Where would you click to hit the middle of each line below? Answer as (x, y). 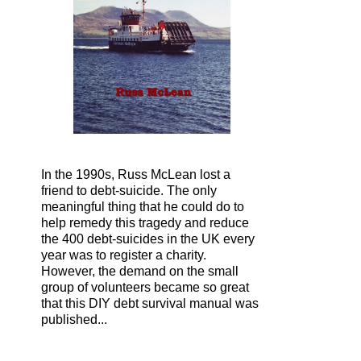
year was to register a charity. (124, 255)
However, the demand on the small (140, 272)
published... (74, 320)
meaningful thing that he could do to (143, 207)
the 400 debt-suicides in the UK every (148, 239)
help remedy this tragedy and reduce (145, 223)
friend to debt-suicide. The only (129, 191)
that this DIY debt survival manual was (150, 304)
